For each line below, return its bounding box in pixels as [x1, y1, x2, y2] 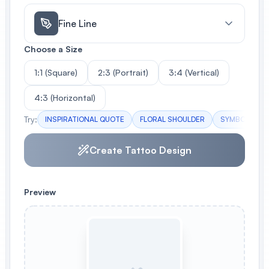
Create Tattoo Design [89, 144, 192, 156]
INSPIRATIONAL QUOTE [45, 115, 124, 124]
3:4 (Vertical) [169, 67, 219, 77]
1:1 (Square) [34, 67, 77, 77]
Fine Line [58, 17, 97, 29]
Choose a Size [24, 44, 82, 54]
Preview [24, 187, 56, 197]
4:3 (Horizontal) [34, 92, 95, 103]
